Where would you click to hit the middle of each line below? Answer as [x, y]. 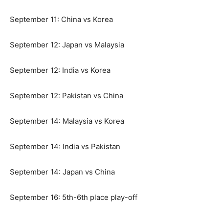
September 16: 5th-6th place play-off [74, 197]
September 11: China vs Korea [61, 19]
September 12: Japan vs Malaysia [67, 44]
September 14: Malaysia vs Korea [67, 121]
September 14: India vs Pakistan [65, 146]
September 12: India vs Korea [60, 70]
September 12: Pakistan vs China [66, 95]
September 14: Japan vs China [62, 172]
